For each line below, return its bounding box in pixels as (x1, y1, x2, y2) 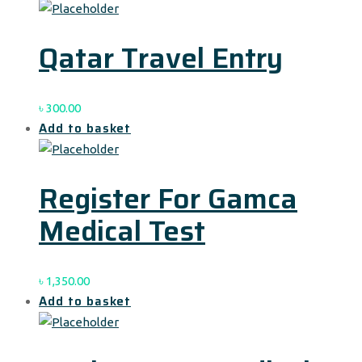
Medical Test (39, 208, 205, 253)
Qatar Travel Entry (39, 35, 283, 80)
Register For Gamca (39, 175, 297, 221)
